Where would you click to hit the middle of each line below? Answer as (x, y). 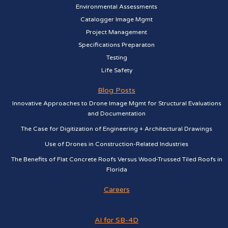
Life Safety (117, 70)
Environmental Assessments (117, 7)
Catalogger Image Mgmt (117, 19)
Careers (117, 190)
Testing (117, 58)
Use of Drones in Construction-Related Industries (117, 144)
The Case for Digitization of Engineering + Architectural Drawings (117, 129)
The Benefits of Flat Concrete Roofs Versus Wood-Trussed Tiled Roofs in (117, 159)
